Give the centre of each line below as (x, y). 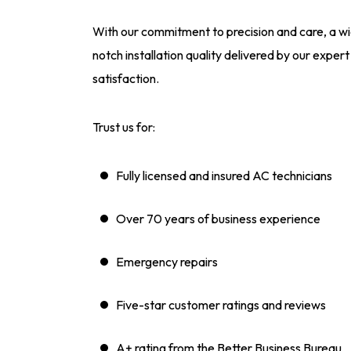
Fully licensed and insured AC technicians (224, 175)
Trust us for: (124, 127)
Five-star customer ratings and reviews (221, 305)
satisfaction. (126, 78)
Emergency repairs (167, 262)
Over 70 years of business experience (218, 219)
